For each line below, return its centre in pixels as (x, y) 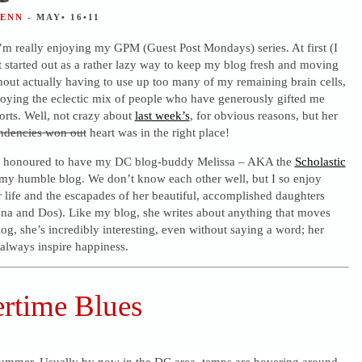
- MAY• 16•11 (63, 17)
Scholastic (320, 161)
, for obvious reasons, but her (263, 115)
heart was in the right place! (158, 132)
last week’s (162, 115)
